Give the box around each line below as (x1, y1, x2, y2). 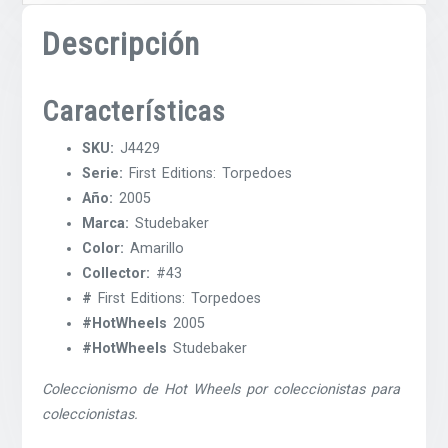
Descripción (42, 24, 201, 63)
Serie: (82, 164, 124, 182)
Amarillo (124, 239, 185, 257)
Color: (82, 239, 125, 257)
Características (42, 94, 227, 128)
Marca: (82, 214, 130, 232)
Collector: (82, 264, 151, 282)
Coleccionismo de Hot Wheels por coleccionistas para (42, 380, 401, 398)
